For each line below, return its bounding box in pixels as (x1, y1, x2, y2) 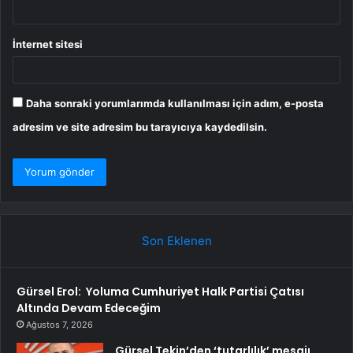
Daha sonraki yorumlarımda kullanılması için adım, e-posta (26, 96, 324, 110)
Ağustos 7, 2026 (26, 318, 93, 330)
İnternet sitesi (13, 37, 83, 50)
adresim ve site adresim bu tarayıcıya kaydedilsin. (13, 120, 267, 133)
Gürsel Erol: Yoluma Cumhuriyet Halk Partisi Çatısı (17, 283, 304, 299)
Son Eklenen (141, 232, 212, 248)
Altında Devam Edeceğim (17, 299, 161, 316)
